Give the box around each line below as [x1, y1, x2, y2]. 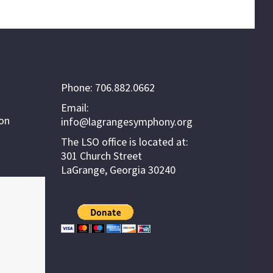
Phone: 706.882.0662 [61, 80, 155, 95]
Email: [61, 101, 89, 115]
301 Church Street [61, 149, 142, 163]
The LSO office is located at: [61, 135, 188, 149]
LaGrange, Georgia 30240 [61, 163, 175, 177]
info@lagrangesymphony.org [61, 115, 193, 129]
